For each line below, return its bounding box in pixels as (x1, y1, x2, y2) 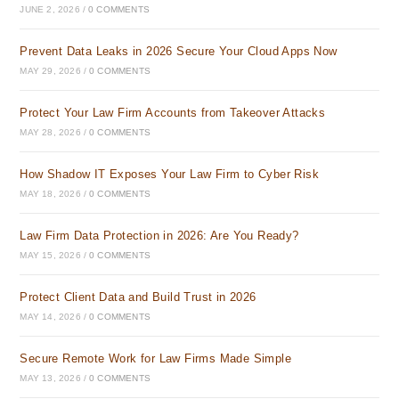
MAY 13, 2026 (20, 373, 81, 383)
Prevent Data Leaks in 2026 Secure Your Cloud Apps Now (20, 45, 338, 58)
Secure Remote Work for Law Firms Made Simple (20, 352, 292, 365)
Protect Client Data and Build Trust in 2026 (20, 290, 256, 304)
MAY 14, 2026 (20, 312, 81, 322)
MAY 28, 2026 (20, 127, 81, 137)
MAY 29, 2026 (20, 66, 81, 76)
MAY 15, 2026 (20, 250, 81, 260)
